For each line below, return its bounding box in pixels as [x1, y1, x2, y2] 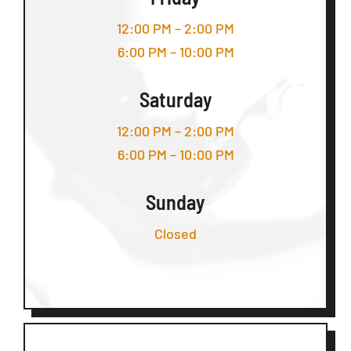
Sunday [146, 190, 205, 215]
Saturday [139, 87, 212, 112]
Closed [154, 225, 197, 243]
